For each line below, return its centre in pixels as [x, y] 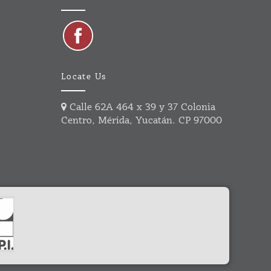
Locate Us [83, 77]
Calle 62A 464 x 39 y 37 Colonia [141, 108]
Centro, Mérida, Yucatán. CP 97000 [141, 121]
